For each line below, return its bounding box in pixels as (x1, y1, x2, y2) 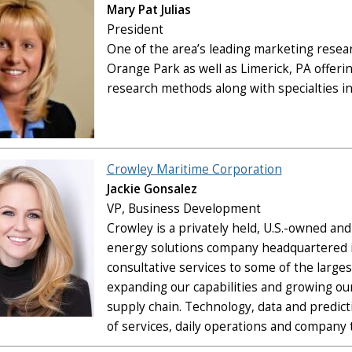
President (106, 20, 163, 38)
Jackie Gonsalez (106, 180, 197, 197)
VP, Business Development (106, 200, 261, 217)
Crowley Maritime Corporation (106, 160, 282, 178)
